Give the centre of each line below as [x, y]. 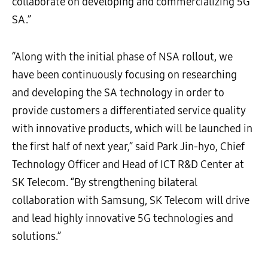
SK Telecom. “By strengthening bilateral [105, 182]
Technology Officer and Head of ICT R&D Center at [128, 165]
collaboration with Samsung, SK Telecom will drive [131, 200]
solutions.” [36, 236]
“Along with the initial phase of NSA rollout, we [122, 57]
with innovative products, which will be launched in [132, 129]
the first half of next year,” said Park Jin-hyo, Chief [128, 147]
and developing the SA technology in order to [118, 93]
